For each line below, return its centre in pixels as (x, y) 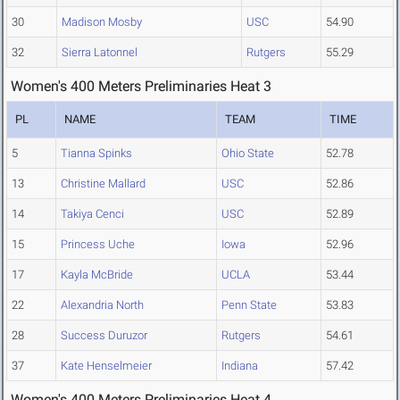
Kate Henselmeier (106, 366)
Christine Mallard (103, 184)
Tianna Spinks (96, 154)
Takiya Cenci (92, 214)
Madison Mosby (102, 22)
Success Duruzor (104, 336)
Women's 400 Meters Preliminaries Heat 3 (141, 87)
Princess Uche (98, 245)
